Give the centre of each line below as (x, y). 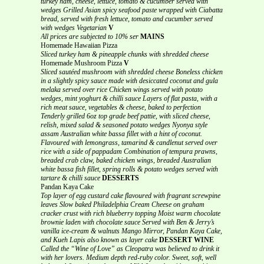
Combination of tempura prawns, (171, 151)
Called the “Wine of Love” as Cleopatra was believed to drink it (130, 248)
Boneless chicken (199, 72)
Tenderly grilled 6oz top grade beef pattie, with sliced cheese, (126, 116)
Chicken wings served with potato (156, 89)
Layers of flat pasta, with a (180, 98)
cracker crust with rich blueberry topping (98, 213)
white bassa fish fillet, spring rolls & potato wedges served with (129, 169)
